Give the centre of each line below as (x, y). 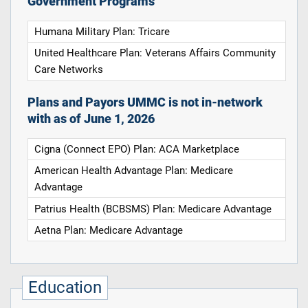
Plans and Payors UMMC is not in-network (145, 102)
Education (65, 288)
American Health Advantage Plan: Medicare (134, 171)
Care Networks (69, 70)
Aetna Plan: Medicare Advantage (109, 231)
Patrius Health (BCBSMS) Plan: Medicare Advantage (153, 209)
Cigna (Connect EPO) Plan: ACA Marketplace (137, 149)
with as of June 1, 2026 (91, 119)
